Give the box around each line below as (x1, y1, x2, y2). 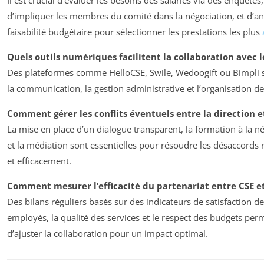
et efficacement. (7, 154, 71, 167)
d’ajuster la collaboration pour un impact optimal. (7, 227, 208, 239)
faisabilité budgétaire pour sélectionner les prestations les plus (7, 25, 262, 38)
